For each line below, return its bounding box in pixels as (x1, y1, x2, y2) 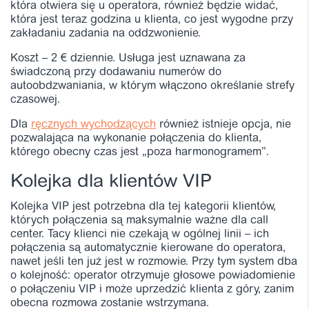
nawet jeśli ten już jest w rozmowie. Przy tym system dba (10, 256, 297, 268)
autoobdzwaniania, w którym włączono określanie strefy (10, 80, 295, 92)
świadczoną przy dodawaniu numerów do (10, 66, 221, 78)
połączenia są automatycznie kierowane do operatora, (10, 242, 286, 254)
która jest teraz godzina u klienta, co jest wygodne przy (10, 14, 293, 26)
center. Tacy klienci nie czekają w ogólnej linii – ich (10, 228, 269, 240)
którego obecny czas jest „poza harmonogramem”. (10, 146, 269, 158)
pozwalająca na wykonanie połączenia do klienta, (10, 132, 261, 144)
